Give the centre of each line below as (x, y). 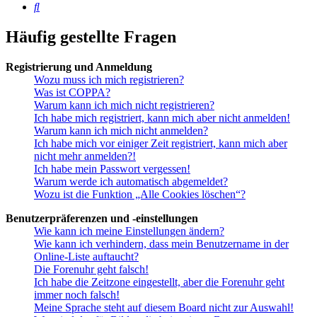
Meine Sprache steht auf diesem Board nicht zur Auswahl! (164, 308)
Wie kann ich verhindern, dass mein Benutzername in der (161, 244)
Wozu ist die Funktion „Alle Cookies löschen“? (140, 195)
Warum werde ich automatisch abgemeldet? (131, 182)
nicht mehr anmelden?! (85, 156)
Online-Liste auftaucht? (86, 257)
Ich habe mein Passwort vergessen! (112, 169)
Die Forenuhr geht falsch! (91, 270)
